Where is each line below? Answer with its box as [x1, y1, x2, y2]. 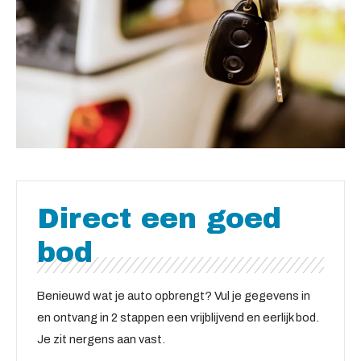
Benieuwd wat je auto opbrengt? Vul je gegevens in [37, 288, 310, 302]
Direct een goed [37, 202, 281, 234]
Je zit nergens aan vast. [37, 332, 165, 346]
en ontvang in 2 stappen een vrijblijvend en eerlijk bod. [37, 310, 319, 324]
